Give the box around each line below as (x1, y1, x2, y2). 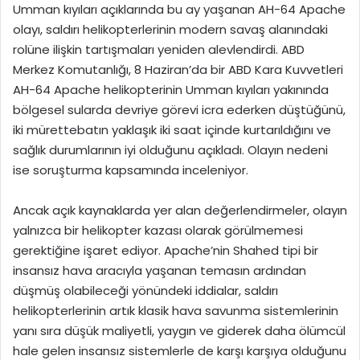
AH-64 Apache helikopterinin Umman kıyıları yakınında (13, 80, 329, 98)
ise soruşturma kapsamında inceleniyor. (13, 161, 248, 178)
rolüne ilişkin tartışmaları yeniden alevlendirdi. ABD (13, 40, 305, 58)
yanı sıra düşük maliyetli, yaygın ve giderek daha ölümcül (13, 321, 346, 339)
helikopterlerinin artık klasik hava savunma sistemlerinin (13, 301, 338, 319)
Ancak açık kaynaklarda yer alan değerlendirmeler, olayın (13, 201, 347, 219)
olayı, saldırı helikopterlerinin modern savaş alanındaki (13, 20, 328, 38)
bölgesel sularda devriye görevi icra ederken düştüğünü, (13, 100, 346, 118)
